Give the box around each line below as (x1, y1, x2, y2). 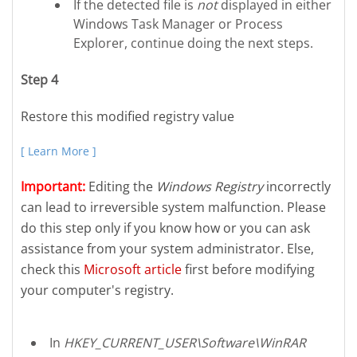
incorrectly (263, 178, 331, 196)
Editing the (85, 178, 156, 196)
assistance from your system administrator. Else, (21, 240, 314, 258)
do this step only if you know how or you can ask (21, 219, 310, 237)
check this (21, 261, 84, 279)
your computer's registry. (21, 281, 174, 300)
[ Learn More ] (21, 143, 96, 159)
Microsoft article (84, 261, 182, 279)
